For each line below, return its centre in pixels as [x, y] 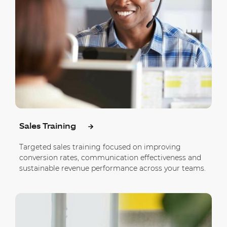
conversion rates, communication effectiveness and [110, 157]
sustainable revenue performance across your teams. [112, 168]
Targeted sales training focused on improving [100, 147]
